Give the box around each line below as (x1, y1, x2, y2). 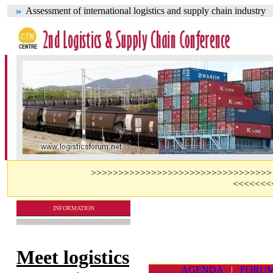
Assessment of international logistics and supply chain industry (21, 5, 266, 16)
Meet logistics (16, 246, 129, 269)
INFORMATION (52, 205, 94, 211)
